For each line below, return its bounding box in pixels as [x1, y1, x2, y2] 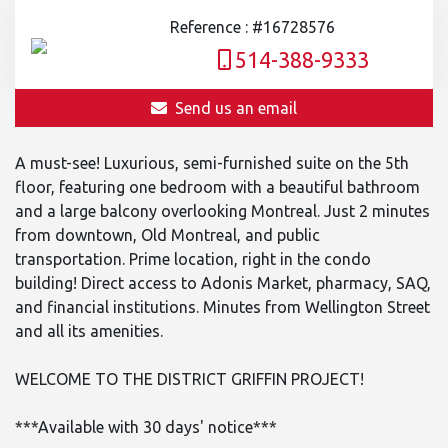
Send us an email [175, 98, 297, 117]
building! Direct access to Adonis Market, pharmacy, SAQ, [15, 273, 431, 292]
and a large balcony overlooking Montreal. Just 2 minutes [15, 201, 430, 220]
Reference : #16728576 [169, 17, 335, 36]
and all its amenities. [15, 321, 163, 340]
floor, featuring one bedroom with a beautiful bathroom [15, 177, 420, 196]
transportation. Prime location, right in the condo [15, 249, 371, 268]
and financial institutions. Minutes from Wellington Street [15, 297, 430, 316]
